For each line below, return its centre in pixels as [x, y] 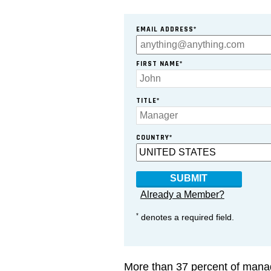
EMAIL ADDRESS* [166, 30]
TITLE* [148, 101]
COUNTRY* [154, 137]
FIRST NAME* [159, 64]
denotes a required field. [186, 217]
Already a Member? [182, 194]
